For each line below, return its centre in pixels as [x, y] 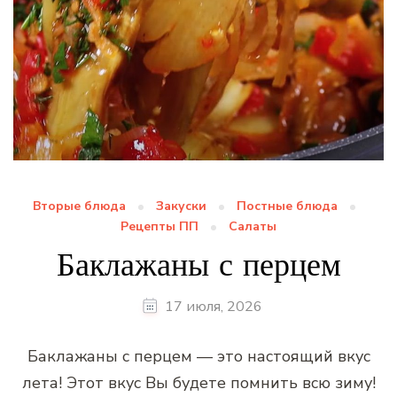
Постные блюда [287, 206]
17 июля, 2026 [213, 306]
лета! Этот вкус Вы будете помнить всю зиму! [198, 382]
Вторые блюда [79, 206]
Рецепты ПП [160, 226]
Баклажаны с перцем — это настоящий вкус [198, 356]
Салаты [253, 226]
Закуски [181, 206]
